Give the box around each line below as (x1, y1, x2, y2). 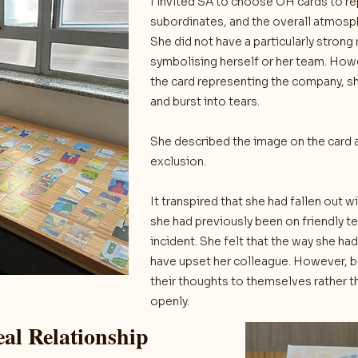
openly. (150, 294, 189, 308)
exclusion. (150, 154, 206, 169)
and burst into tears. (150, 94, 260, 109)
